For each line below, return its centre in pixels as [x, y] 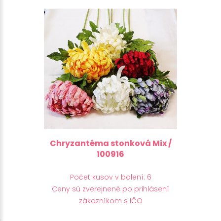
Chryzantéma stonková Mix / [110, 143]
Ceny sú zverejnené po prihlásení [110, 189]
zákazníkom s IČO [110, 201]
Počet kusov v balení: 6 [110, 177]
